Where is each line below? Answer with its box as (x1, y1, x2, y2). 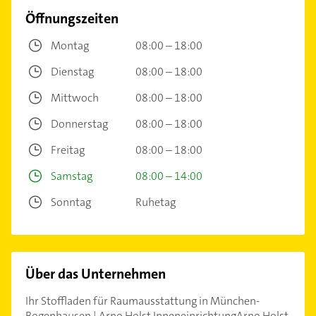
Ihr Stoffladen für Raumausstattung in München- (25, 293, 260, 309)
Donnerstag (51, 116, 108, 132)
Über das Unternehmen (25, 265, 166, 284)
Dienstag (51, 64, 94, 80)
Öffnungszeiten (25, 9, 119, 28)
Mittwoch (51, 90, 99, 106)
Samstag (51, 169, 92, 184)
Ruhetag (135, 195, 176, 210)
